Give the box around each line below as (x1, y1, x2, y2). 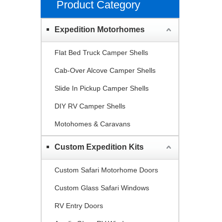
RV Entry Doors (55, 201, 103, 210)
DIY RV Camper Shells (55, 102, 125, 110)
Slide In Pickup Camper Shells (55, 84, 149, 92)
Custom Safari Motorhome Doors (55, 166, 158, 174)
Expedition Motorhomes (55, 25, 145, 34)
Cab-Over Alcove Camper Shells (55, 66, 156, 74)
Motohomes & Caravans (55, 119, 130, 128)
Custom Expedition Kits (55, 142, 144, 151)
